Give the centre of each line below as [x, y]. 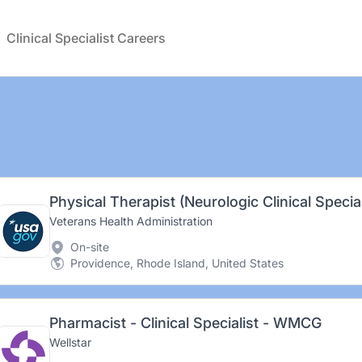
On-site [89, 247]
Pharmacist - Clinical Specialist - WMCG [185, 323]
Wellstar [70, 342]
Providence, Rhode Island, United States [177, 263]
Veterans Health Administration [130, 221]
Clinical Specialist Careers [86, 38]
